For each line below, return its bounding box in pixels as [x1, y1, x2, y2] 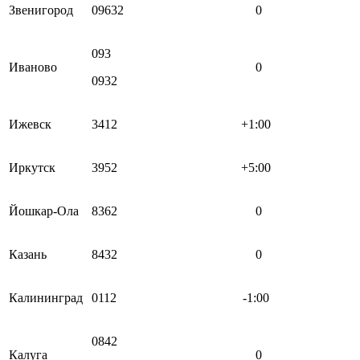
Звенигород [9, 2, 73, 17]
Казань [9, 247, 47, 261]
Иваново [9, 59, 57, 74]
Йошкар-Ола [9, 203, 79, 218]
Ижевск [9, 117, 51, 131]
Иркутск [9, 160, 55, 174]
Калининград [9, 290, 83, 305]
